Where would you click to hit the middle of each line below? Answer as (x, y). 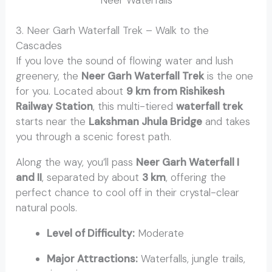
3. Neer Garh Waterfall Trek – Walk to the (113, 31)
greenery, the (49, 76)
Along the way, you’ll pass (76, 162)
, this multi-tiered (135, 107)
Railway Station (55, 107)
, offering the (196, 178)
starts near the (53, 122)
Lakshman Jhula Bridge (146, 122)
